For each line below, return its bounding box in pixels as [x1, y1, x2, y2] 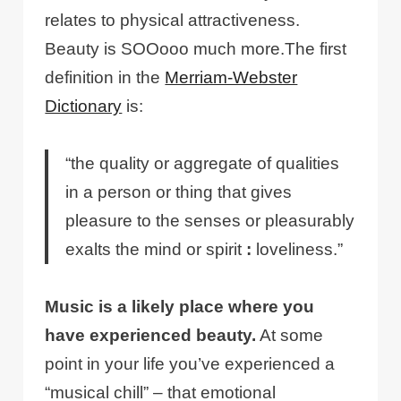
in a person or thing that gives [65, 183, 293, 202]
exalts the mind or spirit [65, 240, 247, 260]
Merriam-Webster [165, 68, 298, 88]
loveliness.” [252, 240, 344, 260]
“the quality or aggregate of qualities [65, 154, 340, 174]
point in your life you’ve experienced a [45, 354, 336, 374]
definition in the [45, 68, 166, 88]
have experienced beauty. [45, 326, 257, 346]
